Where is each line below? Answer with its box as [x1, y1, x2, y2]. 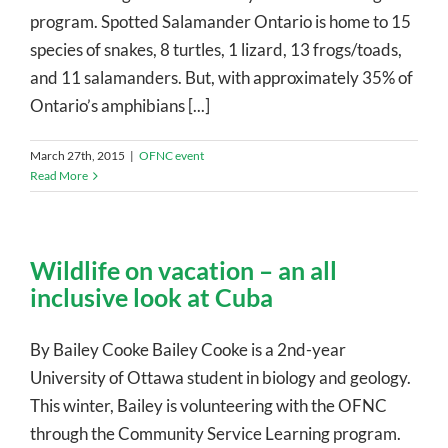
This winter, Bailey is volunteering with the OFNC [30, 394, 387, 416]
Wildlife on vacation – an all [30, 254, 337, 285]
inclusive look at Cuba [30, 281, 273, 312]
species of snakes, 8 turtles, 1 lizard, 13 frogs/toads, [30, 38, 402, 60]
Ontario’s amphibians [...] [30, 94, 210, 116]
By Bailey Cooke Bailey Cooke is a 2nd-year [30, 338, 346, 360]
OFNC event [139, 147, 204, 163]
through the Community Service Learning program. [30, 422, 401, 444]
